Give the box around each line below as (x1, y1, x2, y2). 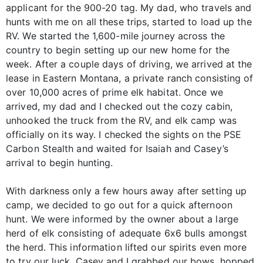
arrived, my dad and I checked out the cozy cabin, (6, 100, 232, 112)
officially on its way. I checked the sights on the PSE (6, 128, 242, 140)
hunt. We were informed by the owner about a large (6, 213, 238, 225)
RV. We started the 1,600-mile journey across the (6, 29, 225, 42)
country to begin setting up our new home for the (6, 43, 230, 56)
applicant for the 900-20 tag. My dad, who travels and (6, 1, 252, 14)
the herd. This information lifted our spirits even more (6, 241, 247, 253)
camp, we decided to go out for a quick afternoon (6, 198, 232, 211)
